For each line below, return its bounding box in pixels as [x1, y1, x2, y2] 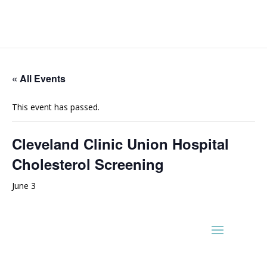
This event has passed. [12, 101, 100, 113]
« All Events [12, 72, 66, 85]
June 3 [12, 180, 36, 191]
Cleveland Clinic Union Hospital [12, 133, 229, 154]
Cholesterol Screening [12, 154, 164, 174]
